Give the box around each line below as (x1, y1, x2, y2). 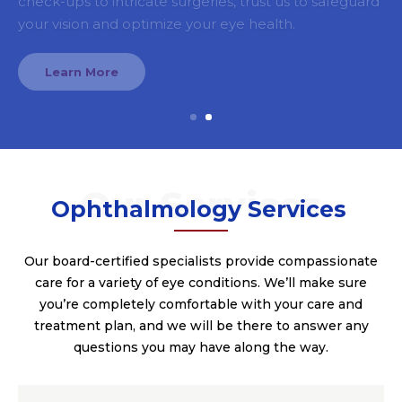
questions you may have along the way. (74, 339, 328, 355)
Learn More (45, 42, 118, 57)
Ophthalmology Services (50, 196, 346, 223)
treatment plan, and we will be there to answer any (33, 318, 369, 334)
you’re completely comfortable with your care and (39, 296, 363, 312)
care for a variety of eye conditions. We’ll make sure (35, 275, 367, 291)
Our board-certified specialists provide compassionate (24, 253, 378, 269)
